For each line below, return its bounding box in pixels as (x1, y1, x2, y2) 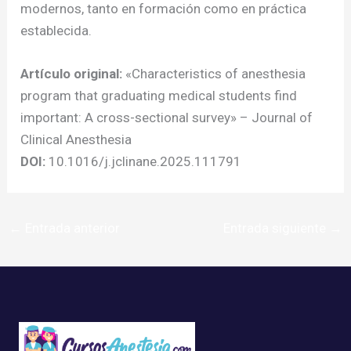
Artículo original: (20, 66, 123, 82)
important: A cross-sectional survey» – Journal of (20, 110, 313, 126)
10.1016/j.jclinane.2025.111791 (45, 154, 242, 170)
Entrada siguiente (223, 220, 329, 237)
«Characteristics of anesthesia (122, 66, 306, 82)
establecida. (20, 22, 92, 38)
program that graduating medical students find (20, 88, 298, 104)
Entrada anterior (22, 220, 121, 237)
